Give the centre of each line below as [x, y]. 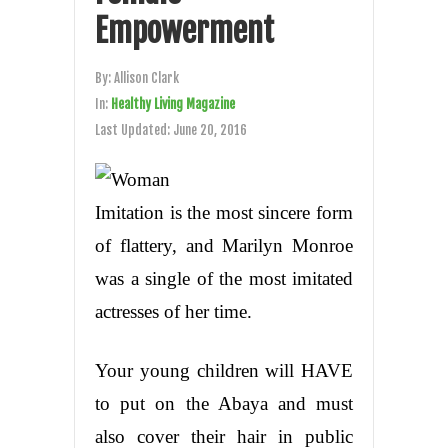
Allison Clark [146, 77]
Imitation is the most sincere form [224, 212]
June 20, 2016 [210, 129]
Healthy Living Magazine [173, 103]
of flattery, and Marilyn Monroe [224, 245]
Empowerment [184, 30]
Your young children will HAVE [224, 370]
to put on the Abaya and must [224, 403]
